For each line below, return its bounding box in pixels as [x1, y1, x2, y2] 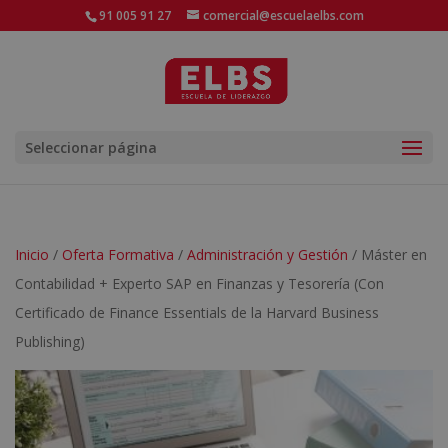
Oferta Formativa [62, 245, 174, 264]
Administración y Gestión [187, 245, 348, 264]
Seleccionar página [25, 138, 157, 157]
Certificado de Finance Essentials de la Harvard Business [15, 303, 379, 322]
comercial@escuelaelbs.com [202, 7, 364, 24]
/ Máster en [348, 245, 427, 264]
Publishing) [15, 332, 85, 351]
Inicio [15, 245, 49, 264]
